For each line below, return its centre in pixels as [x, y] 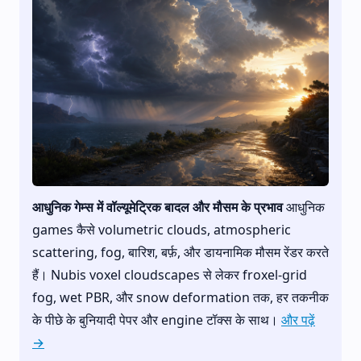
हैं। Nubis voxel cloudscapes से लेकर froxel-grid [170, 274]
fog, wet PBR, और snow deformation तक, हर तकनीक [180, 297]
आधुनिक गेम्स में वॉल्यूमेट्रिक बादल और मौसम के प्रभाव [158, 207]
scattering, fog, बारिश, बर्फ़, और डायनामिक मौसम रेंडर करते [180, 252]
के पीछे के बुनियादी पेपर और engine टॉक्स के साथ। [157, 320]
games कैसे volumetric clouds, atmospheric [162, 229]
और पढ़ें [298, 320]
